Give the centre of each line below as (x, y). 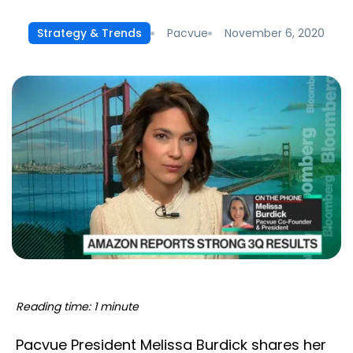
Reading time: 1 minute (77, 306)
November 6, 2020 (275, 33)
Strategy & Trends (89, 33)
